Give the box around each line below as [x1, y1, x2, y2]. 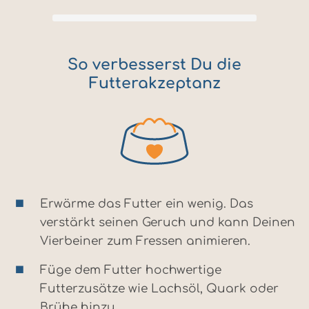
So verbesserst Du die [68, 57, 241, 74]
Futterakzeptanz [88, 75, 221, 92]
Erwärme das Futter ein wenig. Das [40, 197, 253, 211]
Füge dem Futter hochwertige [40, 263, 221, 277]
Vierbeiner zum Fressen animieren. [40, 235, 250, 248]
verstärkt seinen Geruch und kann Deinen [40, 216, 295, 230]
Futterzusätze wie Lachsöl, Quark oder [40, 282, 279, 296]
